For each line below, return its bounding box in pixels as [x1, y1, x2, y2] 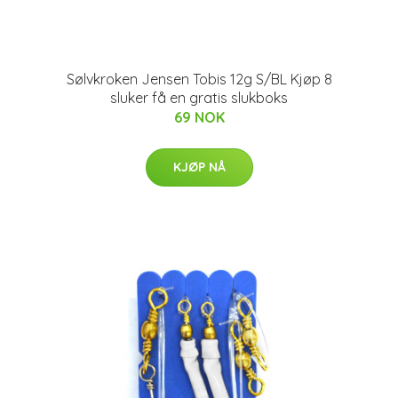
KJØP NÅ [172, 159, 226, 175]
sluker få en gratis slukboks [110, 89, 288, 107]
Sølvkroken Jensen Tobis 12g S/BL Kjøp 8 [66, 70, 332, 88]
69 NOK [173, 108, 225, 126]
